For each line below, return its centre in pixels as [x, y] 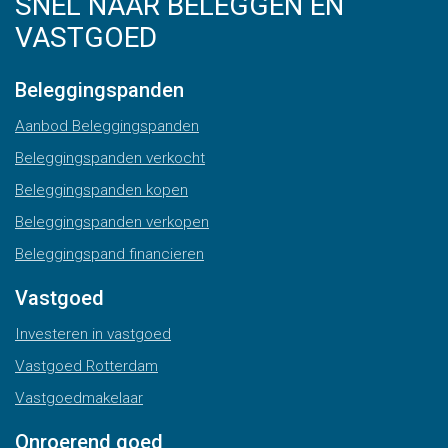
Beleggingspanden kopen [101, 190]
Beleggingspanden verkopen [112, 222]
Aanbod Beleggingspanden [107, 126]
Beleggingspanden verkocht [110, 158]
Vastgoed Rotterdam [86, 366]
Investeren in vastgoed [93, 334]
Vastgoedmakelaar [79, 398]
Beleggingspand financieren [109, 254]
